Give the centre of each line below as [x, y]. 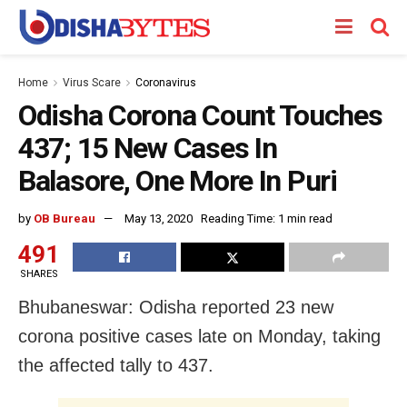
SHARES [39, 273]
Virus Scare [92, 83]
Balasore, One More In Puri [178, 181]
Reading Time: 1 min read [267, 218]
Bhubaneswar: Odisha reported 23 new [176, 307]
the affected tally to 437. [116, 365]
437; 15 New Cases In [148, 148]
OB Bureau [65, 218]
